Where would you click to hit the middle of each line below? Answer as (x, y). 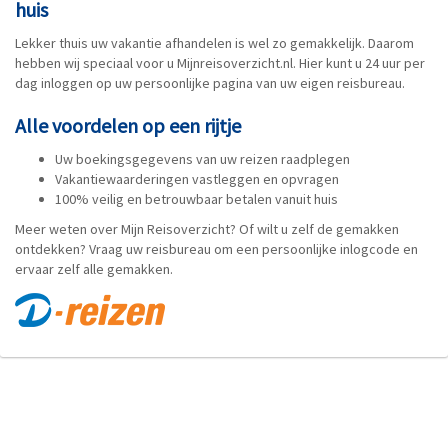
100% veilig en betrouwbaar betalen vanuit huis (196, 199)
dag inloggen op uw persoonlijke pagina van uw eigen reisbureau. (211, 83)
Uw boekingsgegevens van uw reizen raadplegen (202, 159)
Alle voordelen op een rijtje (128, 125)
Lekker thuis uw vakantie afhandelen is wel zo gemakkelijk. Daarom (214, 43)
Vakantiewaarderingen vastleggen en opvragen (197, 179)
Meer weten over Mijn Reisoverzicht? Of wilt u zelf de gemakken (207, 229)
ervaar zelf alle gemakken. (94, 269)
